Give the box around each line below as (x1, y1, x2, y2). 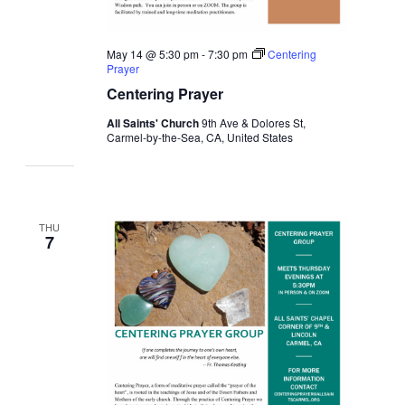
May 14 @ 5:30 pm (107, 46, 200, 62)
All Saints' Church (107, 115, 202, 132)
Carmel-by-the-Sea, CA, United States (107, 129, 294, 146)
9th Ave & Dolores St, (202, 115, 306, 131)
